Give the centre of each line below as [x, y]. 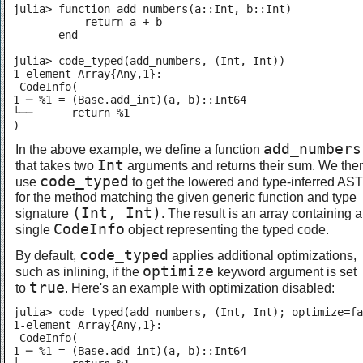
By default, [47, 255]
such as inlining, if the [79, 271]
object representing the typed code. [227, 229]
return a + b [88, 22]
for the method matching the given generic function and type [186, 196]
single [34, 229]
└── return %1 [71, 113]
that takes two [56, 165]
